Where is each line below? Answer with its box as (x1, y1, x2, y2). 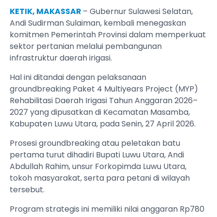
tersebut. (10, 184, 45, 196)
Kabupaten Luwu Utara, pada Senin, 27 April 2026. (10, 118, 198, 130)
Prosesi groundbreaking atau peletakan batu (10, 138, 180, 149)
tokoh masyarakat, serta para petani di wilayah (10, 172, 190, 184)
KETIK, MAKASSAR (10, 6, 83, 17)
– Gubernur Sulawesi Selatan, (83, 6, 193, 17)
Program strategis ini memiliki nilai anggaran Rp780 (10, 203, 204, 215)
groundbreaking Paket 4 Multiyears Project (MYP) (10, 83, 198, 95)
